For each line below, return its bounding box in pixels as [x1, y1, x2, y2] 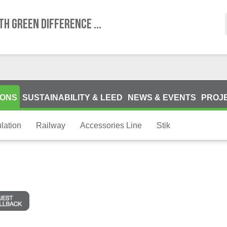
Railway [36, 121, 65, 130]
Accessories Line [80, 121, 142, 130]
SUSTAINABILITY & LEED [22, 93, 123, 102]
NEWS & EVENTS [127, 93, 196, 102]
